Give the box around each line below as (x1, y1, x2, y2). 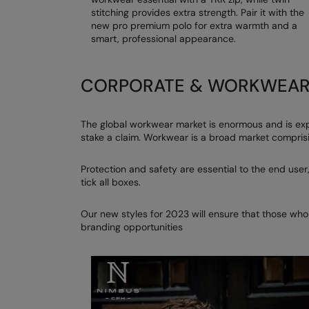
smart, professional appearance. (91, 32, 236, 46)
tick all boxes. (81, 176, 141, 189)
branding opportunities (81, 221, 183, 234)
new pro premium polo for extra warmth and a (91, 19, 297, 32)
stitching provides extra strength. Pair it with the (91, 6, 304, 19)
